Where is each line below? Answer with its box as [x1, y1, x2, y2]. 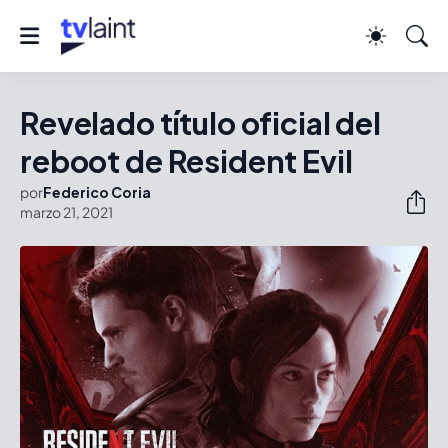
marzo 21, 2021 [20, 203, 113, 221]
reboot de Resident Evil [20, 142, 353, 180]
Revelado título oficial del [20, 104, 381, 142]
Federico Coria [43, 183, 151, 201]
